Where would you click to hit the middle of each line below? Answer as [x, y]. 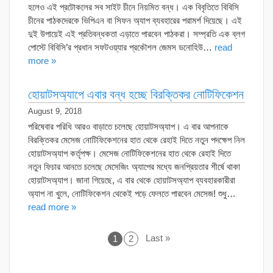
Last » [158, 238]
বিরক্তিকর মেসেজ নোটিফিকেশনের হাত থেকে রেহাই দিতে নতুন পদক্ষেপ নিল [136, 140]
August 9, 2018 [55, 111]
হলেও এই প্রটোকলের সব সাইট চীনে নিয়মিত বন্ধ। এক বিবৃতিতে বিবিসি [133, 7]
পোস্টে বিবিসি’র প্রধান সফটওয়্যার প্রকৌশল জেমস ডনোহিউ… [121, 47]
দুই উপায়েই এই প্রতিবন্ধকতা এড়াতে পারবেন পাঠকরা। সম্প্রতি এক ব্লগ [136, 34]
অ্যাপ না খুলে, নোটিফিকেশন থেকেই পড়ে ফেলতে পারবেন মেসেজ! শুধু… [132, 193]
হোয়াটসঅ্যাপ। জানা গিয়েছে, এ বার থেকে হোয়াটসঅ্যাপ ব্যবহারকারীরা [132, 180]
